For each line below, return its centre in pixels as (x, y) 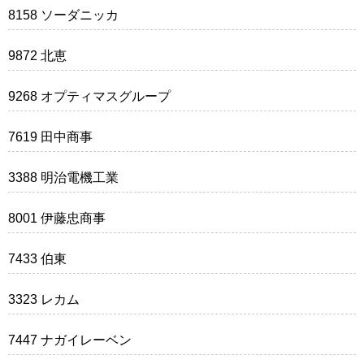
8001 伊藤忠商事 (57, 218)
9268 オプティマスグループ (89, 96)
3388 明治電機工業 (63, 177)
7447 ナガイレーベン (70, 340)
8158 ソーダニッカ (63, 15)
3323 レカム (44, 299)
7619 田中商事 (50, 136)
